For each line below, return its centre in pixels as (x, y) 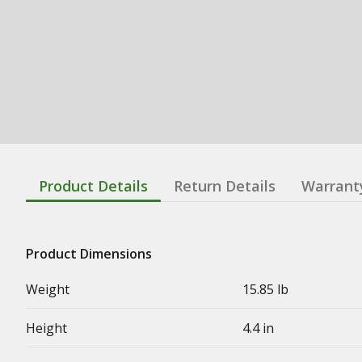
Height (46, 328)
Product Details (93, 185)
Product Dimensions (89, 253)
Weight (48, 289)
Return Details (225, 185)
